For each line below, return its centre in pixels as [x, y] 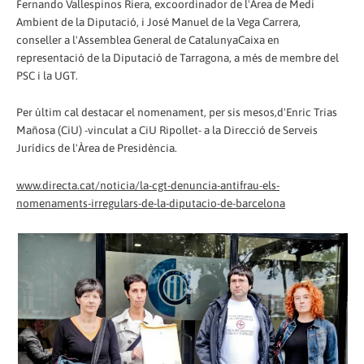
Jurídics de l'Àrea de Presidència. [97, 148]
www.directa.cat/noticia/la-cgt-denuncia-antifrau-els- [148, 186]
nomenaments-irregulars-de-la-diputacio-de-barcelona [151, 204]
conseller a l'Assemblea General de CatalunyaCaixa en [148, 39]
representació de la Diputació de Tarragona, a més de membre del [178, 57]
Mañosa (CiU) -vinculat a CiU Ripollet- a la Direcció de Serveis [167, 130]
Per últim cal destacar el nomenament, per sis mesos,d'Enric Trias [177, 113]
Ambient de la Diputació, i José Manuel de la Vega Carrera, [158, 22]
